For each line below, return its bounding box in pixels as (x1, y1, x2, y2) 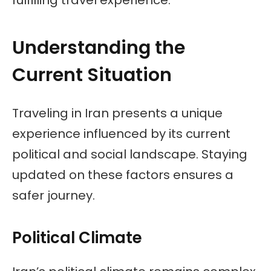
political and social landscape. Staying (12, 145, 247, 163)
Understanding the (12, 35, 185, 61)
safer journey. (12, 186, 95, 204)
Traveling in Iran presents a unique (12, 104, 223, 122)
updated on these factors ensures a (12, 166, 233, 183)
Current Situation (12, 62, 172, 88)
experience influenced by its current (12, 125, 230, 142)
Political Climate (12, 227, 142, 249)
